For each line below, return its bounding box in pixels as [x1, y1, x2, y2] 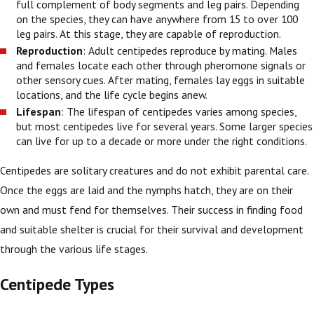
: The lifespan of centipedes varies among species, [61, 104, 297, 118]
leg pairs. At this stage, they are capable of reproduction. [16, 26, 284, 41]
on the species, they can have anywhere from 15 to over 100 [16, 11, 299, 26]
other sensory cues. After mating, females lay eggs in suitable [16, 72, 306, 87]
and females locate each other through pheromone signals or [16, 57, 306, 72]
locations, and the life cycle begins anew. [16, 87, 210, 102]
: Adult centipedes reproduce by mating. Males [83, 43, 298, 57]
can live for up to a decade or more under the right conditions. [16, 133, 310, 148]
